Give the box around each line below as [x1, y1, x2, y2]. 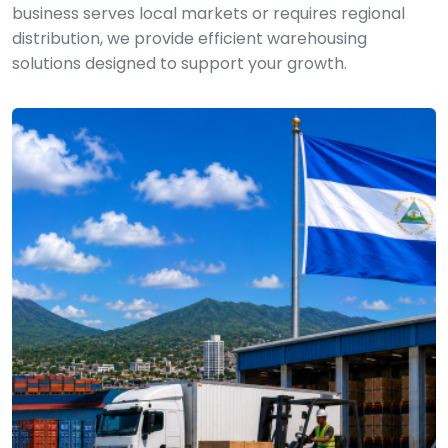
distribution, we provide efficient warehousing [12, 27, 367, 50]
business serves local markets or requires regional [12, 2, 405, 25]
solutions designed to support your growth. [12, 52, 347, 75]
